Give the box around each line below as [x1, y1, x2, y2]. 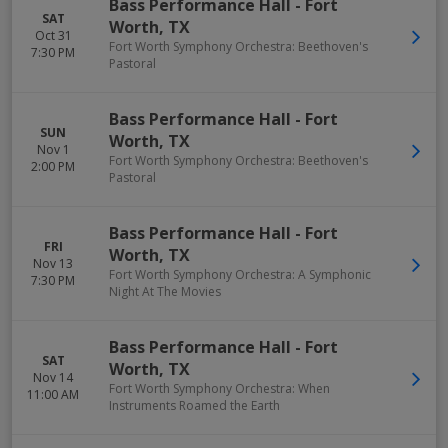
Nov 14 [33, 369, 73, 386]
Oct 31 [34, 27, 72, 44]
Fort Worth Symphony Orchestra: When [109, 380, 330, 397]
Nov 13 [33, 255, 73, 272]
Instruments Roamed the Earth [109, 397, 280, 414]
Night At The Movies [109, 283, 221, 300]
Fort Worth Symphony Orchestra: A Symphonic [109, 266, 371, 283]
